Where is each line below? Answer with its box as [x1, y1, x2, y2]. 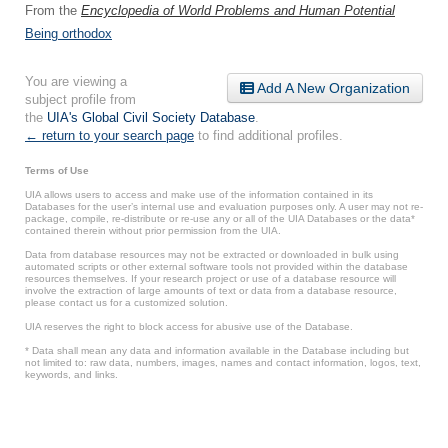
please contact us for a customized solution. [25, 297, 228, 308]
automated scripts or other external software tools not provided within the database [25, 261, 408, 272]
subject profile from [25, 92, 136, 107]
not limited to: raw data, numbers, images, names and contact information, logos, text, [25, 357, 421, 368]
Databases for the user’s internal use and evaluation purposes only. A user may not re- [25, 201, 423, 212]
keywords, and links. [25, 369, 118, 380]
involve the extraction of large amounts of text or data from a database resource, [25, 285, 397, 296]
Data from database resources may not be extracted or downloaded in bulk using [25, 249, 399, 260]
